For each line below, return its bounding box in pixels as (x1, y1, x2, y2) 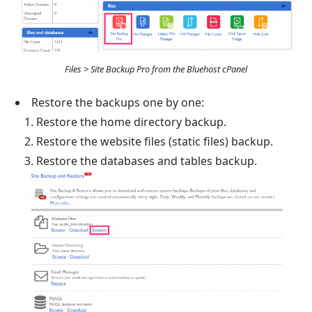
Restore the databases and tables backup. (36, 153, 258, 169)
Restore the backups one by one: (31, 95, 205, 110)
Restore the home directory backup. (36, 114, 227, 130)
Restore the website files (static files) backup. (36, 134, 274, 149)
